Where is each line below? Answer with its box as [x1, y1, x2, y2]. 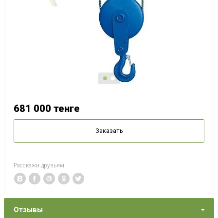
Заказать [95, 127, 123, 135]
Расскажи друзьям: [14, 162, 66, 169]
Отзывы [14, 205, 43, 215]
